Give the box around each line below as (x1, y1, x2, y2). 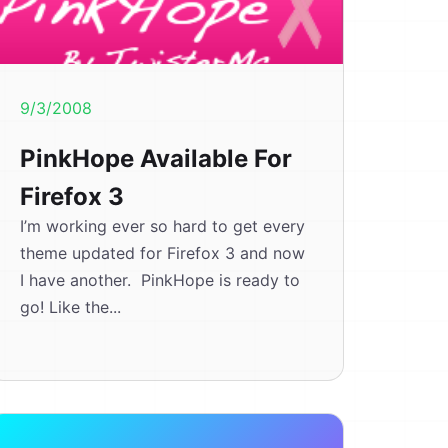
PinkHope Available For (19, 144, 292, 173)
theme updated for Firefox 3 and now (19, 243, 305, 263)
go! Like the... (19, 297, 121, 317)
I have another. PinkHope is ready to (19, 270, 300, 290)
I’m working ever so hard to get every (19, 216, 305, 236)
